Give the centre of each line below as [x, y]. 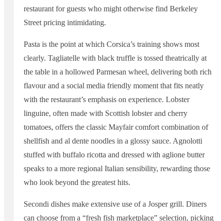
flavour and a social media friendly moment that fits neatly [114, 86]
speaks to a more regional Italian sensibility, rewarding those [117, 169]
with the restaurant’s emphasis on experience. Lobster [107, 100]
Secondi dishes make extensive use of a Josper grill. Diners [115, 204]
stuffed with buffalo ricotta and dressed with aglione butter [114, 155]
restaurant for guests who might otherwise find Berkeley [111, 9]
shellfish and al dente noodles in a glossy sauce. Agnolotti [113, 141]
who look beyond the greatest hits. [77, 183]
